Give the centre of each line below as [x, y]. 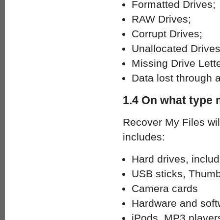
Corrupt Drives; [167, 34]
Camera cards [165, 188]
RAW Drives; [161, 19]
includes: [144, 137]
